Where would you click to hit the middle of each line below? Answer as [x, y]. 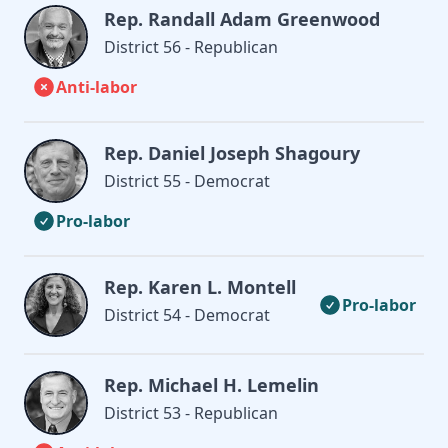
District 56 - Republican [191, 46]
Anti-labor [96, 86]
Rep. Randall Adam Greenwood [242, 18]
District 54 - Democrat [187, 314]
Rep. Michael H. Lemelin [211, 384]
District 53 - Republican [191, 412]
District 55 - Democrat [187, 180]
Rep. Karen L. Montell [200, 286]
